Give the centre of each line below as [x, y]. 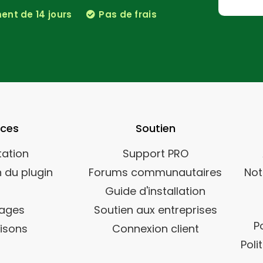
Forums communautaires [155, 172]
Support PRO [155, 154]
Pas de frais [127, 14]
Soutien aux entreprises [155, 210]
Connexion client [155, 229]
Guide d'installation [155, 191]
